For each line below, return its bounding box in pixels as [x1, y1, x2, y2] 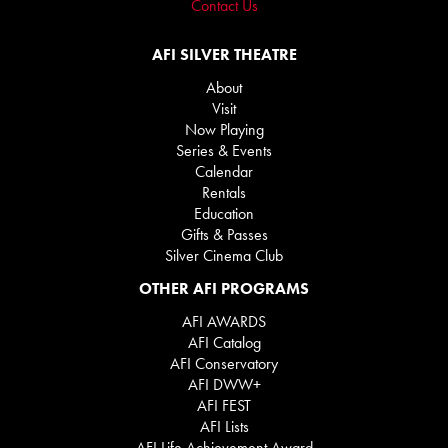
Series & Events [176, 140, 272, 161]
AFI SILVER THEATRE [151, 44, 297, 65]
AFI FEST [197, 395, 251, 416]
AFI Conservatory [170, 353, 278, 374]
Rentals [202, 182, 246, 203]
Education [194, 203, 254, 224]
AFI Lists [199, 416, 249, 437]
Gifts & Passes [180, 224, 268, 245]
